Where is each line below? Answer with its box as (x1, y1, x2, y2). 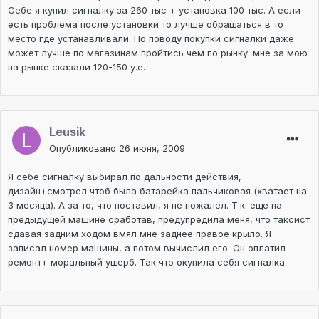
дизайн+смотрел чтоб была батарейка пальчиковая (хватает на (8, 185, 307, 197)
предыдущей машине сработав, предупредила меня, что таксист (8, 214, 310, 226)
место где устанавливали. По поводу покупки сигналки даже (8, 33, 294, 45)
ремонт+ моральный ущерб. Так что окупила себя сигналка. (8, 256, 287, 268)
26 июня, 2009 (119, 142, 185, 155)
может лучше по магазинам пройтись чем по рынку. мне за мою (8, 47, 308, 59)
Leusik (49, 125, 85, 140)
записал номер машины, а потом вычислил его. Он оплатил (8, 242, 286, 254)
